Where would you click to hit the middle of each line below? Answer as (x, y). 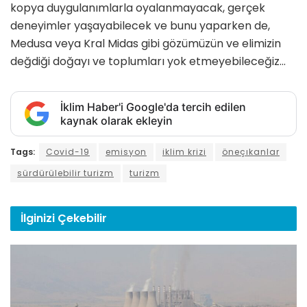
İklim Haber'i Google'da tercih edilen (153, 107)
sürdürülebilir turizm (65, 173)
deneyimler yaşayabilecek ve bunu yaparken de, (140, 26)
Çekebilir (82, 219)
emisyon (126, 152)
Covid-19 (68, 152)
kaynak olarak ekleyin (116, 121)
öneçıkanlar (251, 152)
